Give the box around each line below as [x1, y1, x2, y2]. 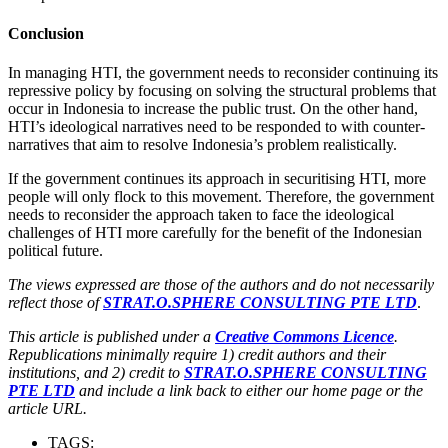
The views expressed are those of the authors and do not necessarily [8, 276, 434, 294]
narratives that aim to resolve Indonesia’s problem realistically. [8, 136, 397, 154]
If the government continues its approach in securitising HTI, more [8, 170, 426, 188]
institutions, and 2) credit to [8, 364, 184, 382]
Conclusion [8, 25, 84, 43]
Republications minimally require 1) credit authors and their [8, 346, 386, 364]
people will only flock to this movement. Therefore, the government [8, 188, 434, 206]
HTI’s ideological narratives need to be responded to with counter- [8, 118, 425, 136]
